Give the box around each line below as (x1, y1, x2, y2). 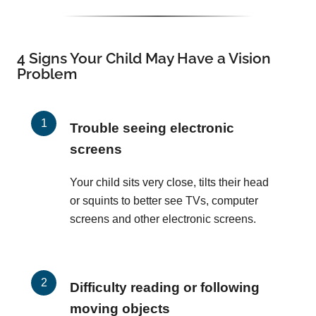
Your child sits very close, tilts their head (70, 176, 269, 189)
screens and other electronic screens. (70, 213, 256, 226)
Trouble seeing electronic (70, 121, 234, 136)
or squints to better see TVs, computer (70, 195, 258, 207)
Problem (17, 65, 77, 83)
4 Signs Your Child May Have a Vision (17, 49, 271, 68)
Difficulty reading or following (70, 280, 260, 296)
